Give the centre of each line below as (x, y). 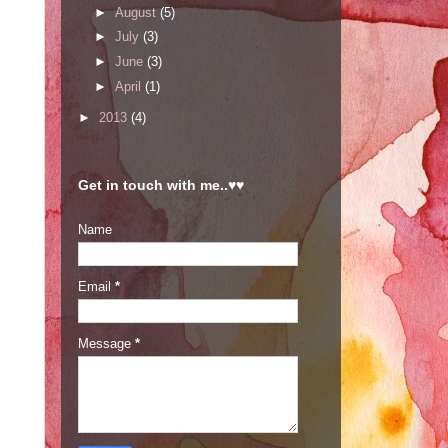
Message (106, 344)
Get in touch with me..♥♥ (161, 185)
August (137, 12)
